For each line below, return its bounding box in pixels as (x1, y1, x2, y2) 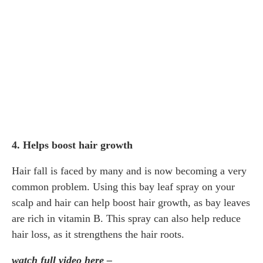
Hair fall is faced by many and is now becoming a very (12, 164, 247, 177)
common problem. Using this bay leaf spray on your (12, 180, 235, 193)
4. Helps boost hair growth (12, 139, 133, 151)
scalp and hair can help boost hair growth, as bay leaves (12, 196, 250, 208)
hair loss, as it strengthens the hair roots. (12, 228, 184, 240)
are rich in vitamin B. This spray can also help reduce (12, 212, 241, 224)
